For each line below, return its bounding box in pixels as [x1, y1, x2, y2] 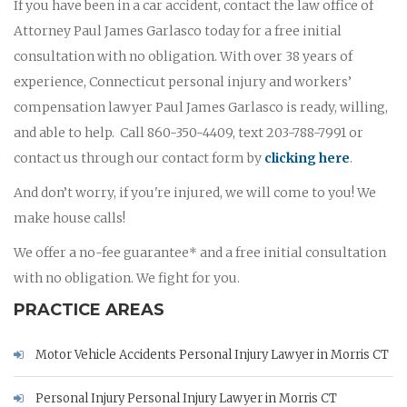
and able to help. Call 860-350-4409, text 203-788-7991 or [14, 124, 363, 141]
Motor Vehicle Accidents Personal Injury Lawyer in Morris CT [33, 346, 389, 362]
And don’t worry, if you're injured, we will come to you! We [14, 184, 376, 201]
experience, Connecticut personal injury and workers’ [14, 73, 352, 90]
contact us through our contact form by [14, 149, 264, 166]
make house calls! [14, 209, 125, 226]
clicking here [264, 149, 350, 166]
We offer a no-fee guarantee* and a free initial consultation [14, 243, 386, 261]
